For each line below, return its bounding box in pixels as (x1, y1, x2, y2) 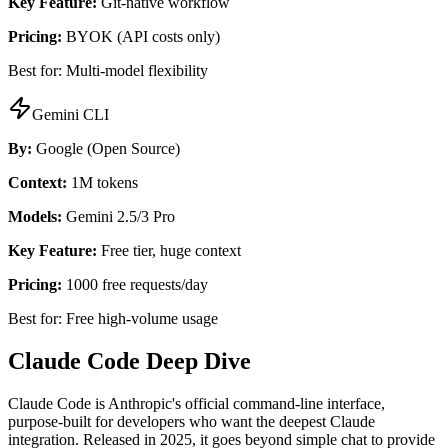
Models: (8, 208, 62, 226)
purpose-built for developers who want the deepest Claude (8, 412, 375, 430)
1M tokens (67, 174, 138, 192)
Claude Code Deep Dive (8, 347, 251, 374)
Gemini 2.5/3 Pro (62, 208, 175, 226)
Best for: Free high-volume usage (8, 310, 218, 328)
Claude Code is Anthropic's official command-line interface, (8, 394, 385, 412)
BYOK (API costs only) (62, 28, 220, 46)
